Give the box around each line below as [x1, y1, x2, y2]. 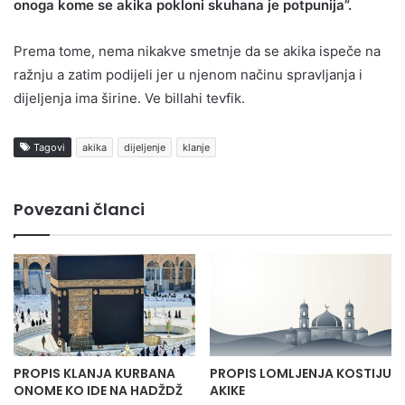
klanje [183, 140, 210, 154]
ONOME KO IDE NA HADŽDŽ [14, 381, 183, 400]
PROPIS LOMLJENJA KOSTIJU [210, 363, 391, 382]
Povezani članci [14, 197, 145, 221]
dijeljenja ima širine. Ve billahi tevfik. [14, 89, 245, 107]
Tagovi [31, 140, 65, 154]
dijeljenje [124, 140, 165, 154]
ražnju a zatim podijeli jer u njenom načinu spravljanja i [14, 65, 363, 83]
